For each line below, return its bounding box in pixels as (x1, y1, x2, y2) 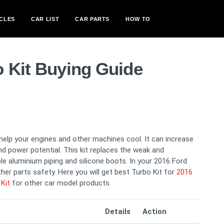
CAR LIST (30, 15, 59, 22)
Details (105, 207, 130, 216)
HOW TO (125, 15, 151, 22)
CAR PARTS (75, 15, 110, 22)
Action (142, 207, 166, 216)
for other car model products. (10, 178, 111, 187)
